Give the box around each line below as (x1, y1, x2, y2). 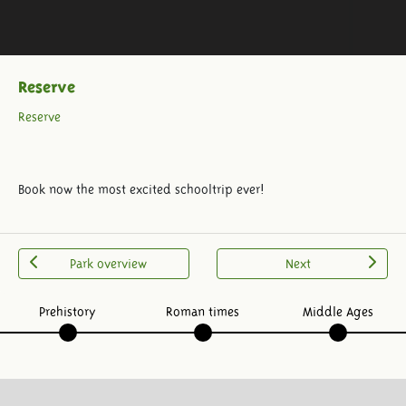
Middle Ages (303, 304, 374, 319)
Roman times (166, 304, 240, 319)
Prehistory (39, 304, 97, 319)
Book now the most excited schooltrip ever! (18, 181, 265, 197)
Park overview (70, 256, 147, 271)
